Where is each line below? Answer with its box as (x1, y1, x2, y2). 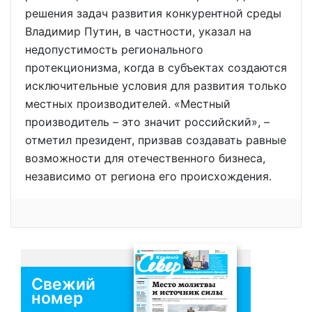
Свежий (31, 274, 95, 294)
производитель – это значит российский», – (25, 114, 270, 129)
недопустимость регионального (25, 42, 203, 56)
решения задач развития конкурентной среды (25, 6, 281, 20)
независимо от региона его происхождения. (25, 169, 272, 183)
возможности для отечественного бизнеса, (25, 150, 265, 165)
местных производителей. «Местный (25, 96, 231, 111)
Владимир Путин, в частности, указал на (25, 24, 251, 38)
